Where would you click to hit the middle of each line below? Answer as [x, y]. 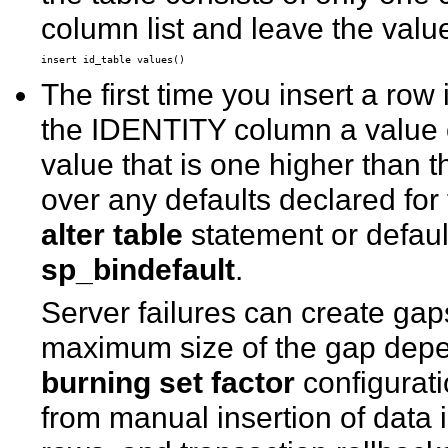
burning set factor [168, 381]
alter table [112, 233]
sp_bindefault [138, 268]
